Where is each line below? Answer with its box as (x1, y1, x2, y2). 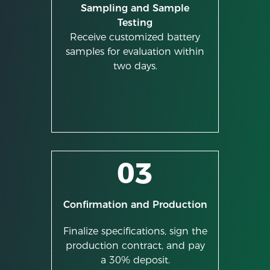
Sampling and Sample (81, 2, 189, 14)
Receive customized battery (70, 31, 200, 43)
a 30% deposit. (100, 254, 170, 266)
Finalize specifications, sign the (63, 225, 207, 237)
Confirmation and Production (63, 198, 207, 210)
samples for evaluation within (66, 45, 204, 57)
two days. (113, 60, 157, 72)
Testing (118, 16, 152, 28)
